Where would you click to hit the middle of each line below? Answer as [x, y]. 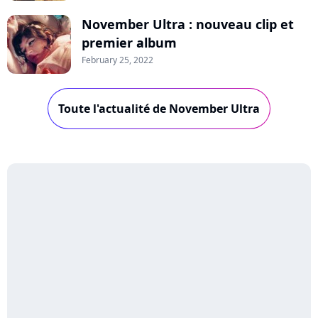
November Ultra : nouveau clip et [188, 24]
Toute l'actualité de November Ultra [159, 109]
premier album [129, 43]
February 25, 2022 [117, 60]
